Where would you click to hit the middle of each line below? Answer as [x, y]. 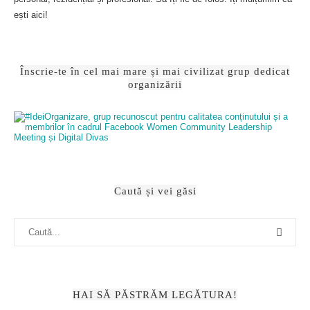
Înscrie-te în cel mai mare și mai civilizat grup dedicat [155, 71]
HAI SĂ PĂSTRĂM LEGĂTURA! [155, 294]
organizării [155, 84]
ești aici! [31, 15]
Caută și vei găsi [155, 191]
